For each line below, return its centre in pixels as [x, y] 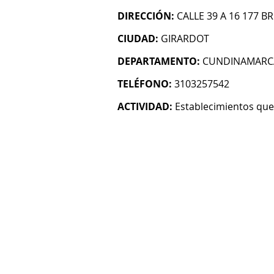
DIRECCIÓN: [146, 16]
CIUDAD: [138, 39]
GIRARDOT [185, 39]
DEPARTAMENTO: [159, 61]
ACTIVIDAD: [145, 106]
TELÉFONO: [145, 84]
